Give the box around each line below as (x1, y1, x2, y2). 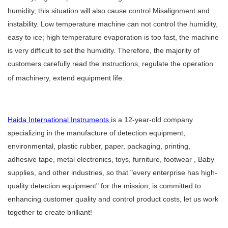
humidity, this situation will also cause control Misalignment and (8, 7, 210, 15)
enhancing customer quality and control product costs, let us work (8, 195, 218, 204)
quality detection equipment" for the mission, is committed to (8, 182, 201, 190)
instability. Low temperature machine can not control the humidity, (8, 20, 218, 28)
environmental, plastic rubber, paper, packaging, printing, (8, 142, 190, 151)
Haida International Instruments (8, 116, 111, 124)
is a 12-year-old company (111, 116, 193, 124)
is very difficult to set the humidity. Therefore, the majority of (8, 46, 199, 55)
